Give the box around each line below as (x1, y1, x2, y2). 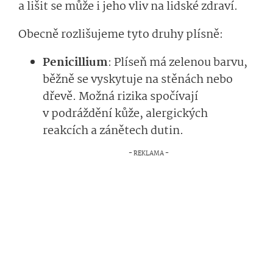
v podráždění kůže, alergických (43, 105, 208, 124)
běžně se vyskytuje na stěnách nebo (43, 71, 233, 90)
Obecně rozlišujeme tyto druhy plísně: (18, 26, 223, 44)
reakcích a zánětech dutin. (43, 122, 186, 141)
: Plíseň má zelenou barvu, (108, 54, 247, 73)
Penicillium (43, 54, 108, 73)
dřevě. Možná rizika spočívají (43, 88, 198, 107)
